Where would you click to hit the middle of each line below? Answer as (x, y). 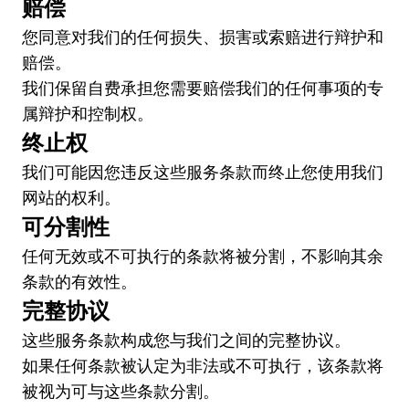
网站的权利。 (71, 197)
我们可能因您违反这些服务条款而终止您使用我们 (203, 172)
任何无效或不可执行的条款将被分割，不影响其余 (203, 256)
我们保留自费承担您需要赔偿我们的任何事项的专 (203, 88)
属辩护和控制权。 (88, 113)
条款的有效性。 (79, 281)
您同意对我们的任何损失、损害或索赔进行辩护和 (203, 37)
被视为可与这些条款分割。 (121, 391)
